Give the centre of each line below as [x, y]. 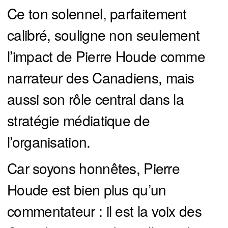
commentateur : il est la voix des [104, 210]
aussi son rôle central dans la [95, 98]
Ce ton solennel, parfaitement [97, 13]
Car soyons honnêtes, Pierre [94, 168]
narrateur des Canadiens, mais [101, 77]
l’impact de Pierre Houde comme [106, 56]
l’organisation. [49, 141]
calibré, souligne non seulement [104, 34]
